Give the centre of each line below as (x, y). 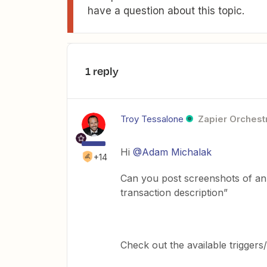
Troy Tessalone (152, 119)
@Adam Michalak (172, 152)
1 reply (102, 71)
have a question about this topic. (166, 11)
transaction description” (174, 193)
